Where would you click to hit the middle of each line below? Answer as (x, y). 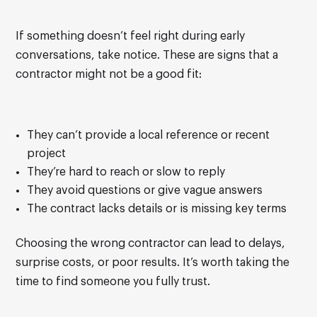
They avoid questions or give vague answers (145, 191)
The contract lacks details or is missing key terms (157, 209)
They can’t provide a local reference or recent (149, 136)
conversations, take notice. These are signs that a (147, 56)
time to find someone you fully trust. (113, 282)
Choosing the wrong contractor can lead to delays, (151, 244)
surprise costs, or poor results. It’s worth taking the (153, 263)
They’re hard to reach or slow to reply (126, 172)
